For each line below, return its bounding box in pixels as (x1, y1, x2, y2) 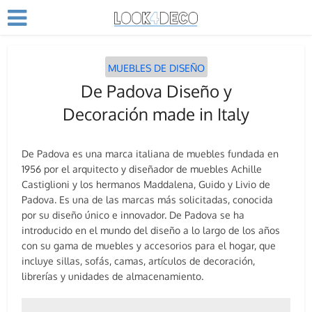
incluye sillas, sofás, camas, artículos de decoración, (22, 255, 256, 267)
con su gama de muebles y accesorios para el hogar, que (22, 240, 276, 251)
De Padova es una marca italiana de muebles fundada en (22, 148, 279, 159)
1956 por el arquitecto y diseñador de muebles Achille (22, 163, 263, 175)
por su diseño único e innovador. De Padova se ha (22, 209, 245, 221)
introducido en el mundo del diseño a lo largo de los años (22, 224, 281, 236)
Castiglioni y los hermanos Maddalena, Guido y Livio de (22, 178, 271, 190)
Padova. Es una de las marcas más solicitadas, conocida (22, 194, 274, 205)
